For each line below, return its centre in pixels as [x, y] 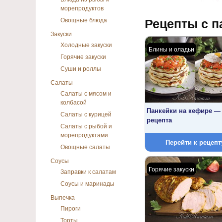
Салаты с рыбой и [86, 126]
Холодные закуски [86, 44]
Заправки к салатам [88, 171]
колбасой [74, 102]
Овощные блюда [84, 20]
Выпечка [63, 197]
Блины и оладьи [171, 49]
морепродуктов [82, 8]
